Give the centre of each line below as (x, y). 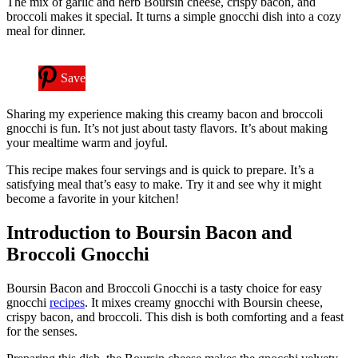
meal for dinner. (46, 30)
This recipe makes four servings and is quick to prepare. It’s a (160, 169)
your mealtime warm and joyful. (87, 142)
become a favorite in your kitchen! (93, 198)
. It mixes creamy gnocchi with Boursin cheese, (204, 302)
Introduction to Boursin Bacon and (149, 232)
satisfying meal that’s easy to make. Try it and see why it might (164, 184)
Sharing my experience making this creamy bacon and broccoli (165, 113)
